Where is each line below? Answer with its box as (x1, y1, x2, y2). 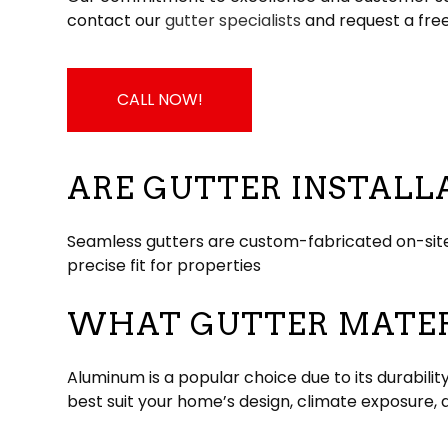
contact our (67, 9, 166, 33)
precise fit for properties (67, 254, 262, 278)
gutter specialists (165, 9, 302, 33)
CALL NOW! (116, 88, 203, 112)
